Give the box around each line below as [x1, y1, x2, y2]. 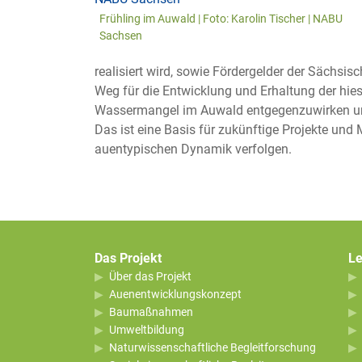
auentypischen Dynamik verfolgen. [95, 141, 292, 157]
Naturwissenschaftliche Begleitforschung [109, 340, 316, 354]
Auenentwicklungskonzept [109, 287, 242, 301]
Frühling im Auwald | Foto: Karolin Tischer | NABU [99, 11, 343, 25]
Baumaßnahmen [109, 305, 193, 318]
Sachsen [99, 28, 142, 42]
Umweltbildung [109, 322, 184, 336]
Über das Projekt [109, 269, 192, 283]
